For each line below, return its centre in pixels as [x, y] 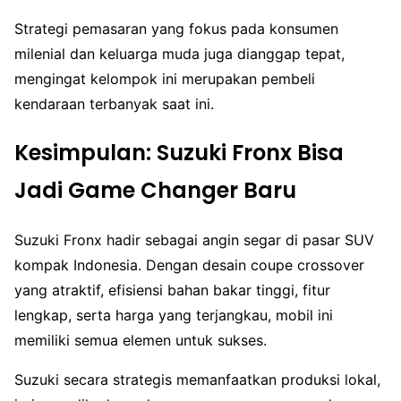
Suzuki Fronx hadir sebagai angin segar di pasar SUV [194, 239]
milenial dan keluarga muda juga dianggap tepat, [179, 54]
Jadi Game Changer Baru [155, 190]
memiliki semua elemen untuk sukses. [141, 340]
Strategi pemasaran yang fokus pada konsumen [176, 29]
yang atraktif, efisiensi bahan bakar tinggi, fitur [172, 290]
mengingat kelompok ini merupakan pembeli [165, 79]
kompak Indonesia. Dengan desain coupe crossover [189, 264]
